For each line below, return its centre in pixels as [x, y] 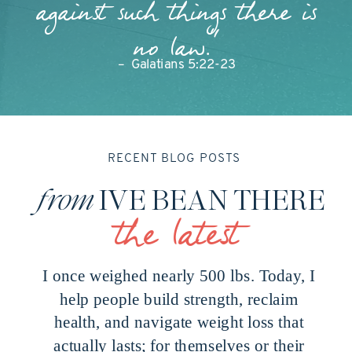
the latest [176, 239]
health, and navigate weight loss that [179, 322]
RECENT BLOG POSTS [174, 159]
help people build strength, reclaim [179, 299]
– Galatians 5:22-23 [176, 65]
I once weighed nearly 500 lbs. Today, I [179, 276]
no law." [176, 51]
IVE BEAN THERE [213, 200]
